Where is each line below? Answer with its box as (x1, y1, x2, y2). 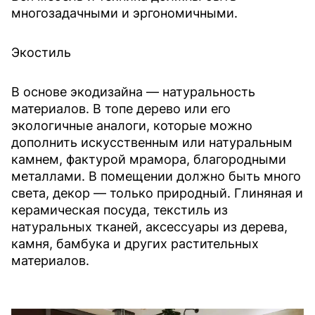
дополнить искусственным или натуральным (11, 134, 292, 150)
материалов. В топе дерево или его (11, 101, 231, 116)
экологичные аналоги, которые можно (11, 117, 252, 133)
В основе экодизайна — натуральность (11, 84, 255, 99)
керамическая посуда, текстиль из (11, 202, 228, 217)
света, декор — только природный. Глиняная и (11, 185, 303, 200)
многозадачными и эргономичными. (11, 5, 241, 20)
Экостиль (11, 44, 71, 60)
